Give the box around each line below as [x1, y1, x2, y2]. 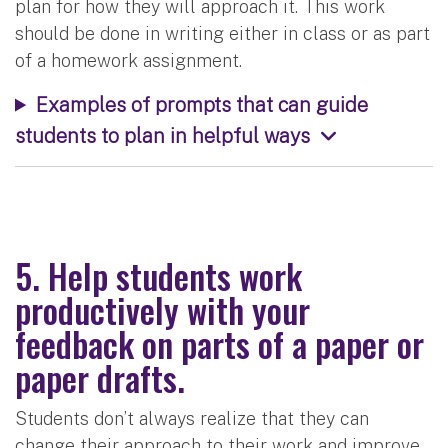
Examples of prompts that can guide [35, 92, 368, 116]
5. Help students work [15, 249, 302, 301]
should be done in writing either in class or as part [15, 22, 430, 44]
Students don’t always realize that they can [15, 407, 369, 429]
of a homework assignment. [15, 49, 242, 71]
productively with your [15, 283, 310, 335]
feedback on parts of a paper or [15, 317, 424, 369]
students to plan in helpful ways [15, 123, 310, 147]
